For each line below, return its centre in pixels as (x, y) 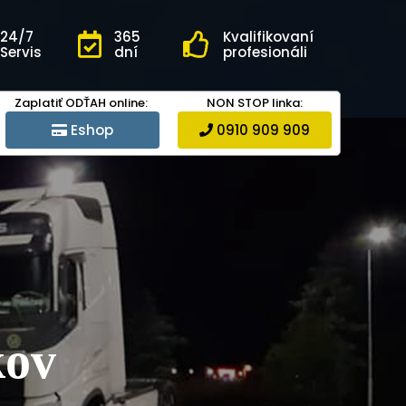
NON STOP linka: (255, 103)
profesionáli (265, 52)
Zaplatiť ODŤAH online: (81, 103)
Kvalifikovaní (268, 37)
